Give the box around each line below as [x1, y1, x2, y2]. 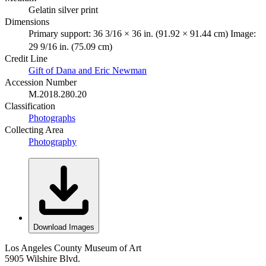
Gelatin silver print [28, 4, 98, 15]
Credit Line [5, 53, 47, 64]
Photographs [28, 112, 75, 123]
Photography [28, 136, 77, 147]
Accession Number [5, 77, 77, 87]
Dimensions [5, 16, 49, 27]
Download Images [33, 222, 94, 232]
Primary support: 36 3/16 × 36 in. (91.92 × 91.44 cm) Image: [28, 28, 256, 39]
